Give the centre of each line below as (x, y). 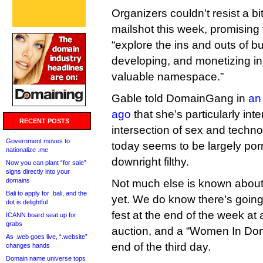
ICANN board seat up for (41, 215)
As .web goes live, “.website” (47, 237)
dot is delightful (27, 202)
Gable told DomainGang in (180, 98)
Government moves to (38, 141)
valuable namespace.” (168, 77)
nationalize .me (27, 150)
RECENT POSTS (44, 121)
